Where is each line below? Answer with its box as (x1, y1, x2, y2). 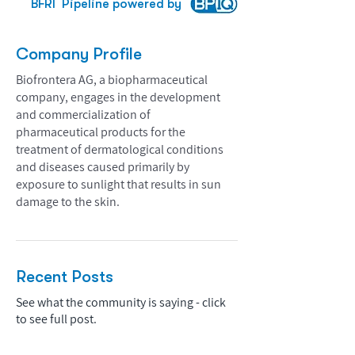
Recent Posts (16, 267, 113, 286)
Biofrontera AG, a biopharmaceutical (16, 71, 208, 88)
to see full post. (16, 311, 97, 327)
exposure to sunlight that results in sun (16, 176, 221, 193)
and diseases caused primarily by (16, 158, 189, 175)
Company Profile (16, 44, 142, 63)
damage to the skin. (16, 193, 120, 210)
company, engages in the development (16, 89, 220, 105)
